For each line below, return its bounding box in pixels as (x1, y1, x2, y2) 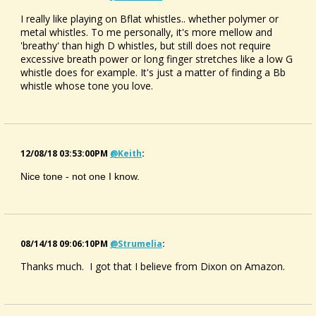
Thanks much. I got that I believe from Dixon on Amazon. (20, 259, 285, 273)
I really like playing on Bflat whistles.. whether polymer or (20, 11, 279, 25)
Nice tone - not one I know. (20, 170, 140, 182)
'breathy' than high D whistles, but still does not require (20, 38, 271, 52)
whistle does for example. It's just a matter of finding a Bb (20, 65, 286, 79)
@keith (110, 147, 142, 159)
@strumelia (110, 237, 162, 250)
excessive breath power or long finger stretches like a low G (20, 51, 293, 66)
